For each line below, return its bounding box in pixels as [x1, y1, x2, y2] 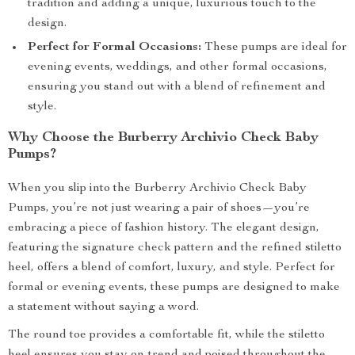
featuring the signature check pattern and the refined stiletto [8, 242, 342, 254]
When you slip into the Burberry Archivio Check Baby [8, 182, 307, 195]
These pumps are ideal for [201, 41, 347, 54]
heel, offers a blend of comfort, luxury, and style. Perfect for [8, 261, 335, 274]
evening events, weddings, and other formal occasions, [28, 61, 327, 74]
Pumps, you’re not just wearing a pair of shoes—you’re [8, 202, 310, 215]
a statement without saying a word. [8, 301, 199, 314]
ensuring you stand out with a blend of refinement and [28, 81, 326, 94]
